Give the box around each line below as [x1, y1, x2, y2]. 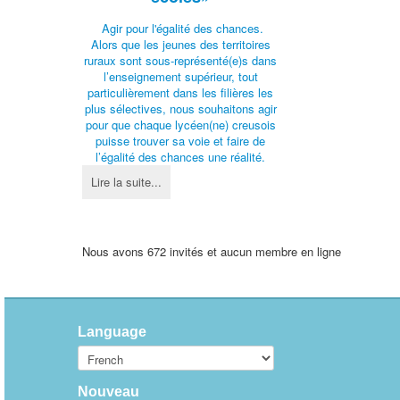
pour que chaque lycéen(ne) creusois [85, 115, 276, 133]
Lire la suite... [91, 172, 162, 190]
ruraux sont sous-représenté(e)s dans [84, 51, 278, 69]
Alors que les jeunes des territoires [90, 35, 271, 53]
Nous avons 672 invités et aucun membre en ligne [82, 242, 341, 260]
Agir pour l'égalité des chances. [97, 19, 263, 37]
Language [78, 324, 146, 340]
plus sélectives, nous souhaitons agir [84, 99, 277, 117]
